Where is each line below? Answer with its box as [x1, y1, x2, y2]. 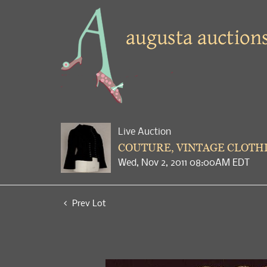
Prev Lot [70, 197, 106, 209]
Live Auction [118, 125, 171, 138]
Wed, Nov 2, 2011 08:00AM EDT [118, 156, 250, 169]
